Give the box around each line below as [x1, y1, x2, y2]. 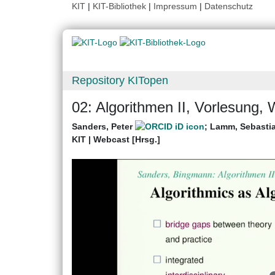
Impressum [153, 1, 197, 11]
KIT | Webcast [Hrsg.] [72, 134, 160, 145]
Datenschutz [204, 1, 253, 11]
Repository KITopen [72, 74, 168, 87]
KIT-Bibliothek [93, 1, 149, 11]
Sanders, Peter [72, 122, 135, 132]
